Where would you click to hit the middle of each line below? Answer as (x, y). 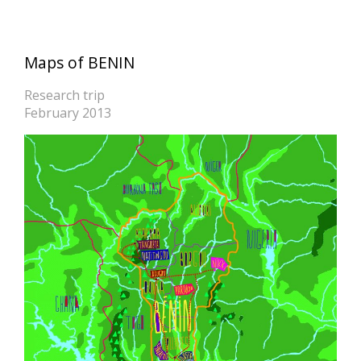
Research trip (64, 95)
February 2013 (68, 113)
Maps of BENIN (79, 63)
